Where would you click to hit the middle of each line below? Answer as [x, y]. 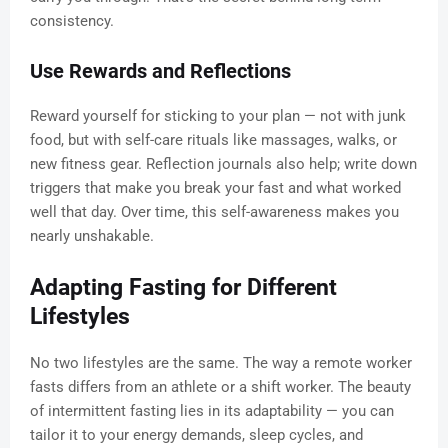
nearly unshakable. [92, 236]
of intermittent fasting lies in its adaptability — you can [212, 411]
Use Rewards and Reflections [160, 71]
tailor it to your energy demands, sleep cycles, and [196, 435]
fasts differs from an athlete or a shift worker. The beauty [220, 387]
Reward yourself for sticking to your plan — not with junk [218, 116]
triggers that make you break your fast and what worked [215, 188]
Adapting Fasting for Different [183, 288]
